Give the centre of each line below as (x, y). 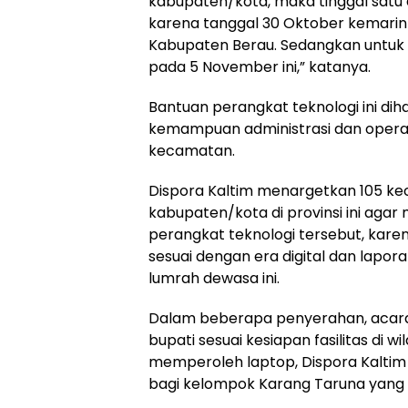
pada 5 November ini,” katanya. (260, 66)
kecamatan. (192, 150)
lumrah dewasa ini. (214, 278)
